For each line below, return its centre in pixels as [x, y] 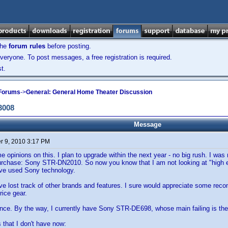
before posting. [68, 46]
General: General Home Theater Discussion [89, 92]
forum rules [27, 46]
